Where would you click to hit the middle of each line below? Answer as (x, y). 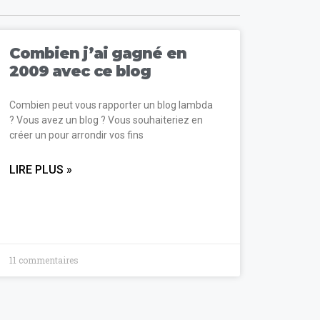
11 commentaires (44, 260)
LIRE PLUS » (40, 169)
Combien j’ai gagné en (97, 53)
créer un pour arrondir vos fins (76, 135)
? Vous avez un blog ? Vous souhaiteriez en (106, 120)
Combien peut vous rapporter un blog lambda (111, 105)
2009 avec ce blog (80, 71)
